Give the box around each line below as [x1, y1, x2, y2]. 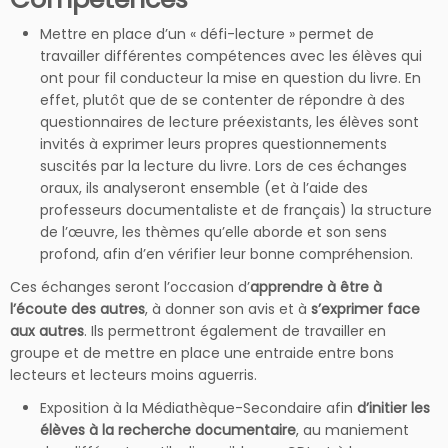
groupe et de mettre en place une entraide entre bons [10, 343, 394, 364]
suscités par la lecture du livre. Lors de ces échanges [40, 156, 407, 177]
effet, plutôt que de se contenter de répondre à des [40, 90, 405, 111]
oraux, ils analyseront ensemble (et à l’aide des [40, 178, 368, 199]
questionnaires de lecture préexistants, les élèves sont [40, 112, 419, 133]
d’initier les [357, 398, 430, 419]
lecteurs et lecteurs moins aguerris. [10, 365, 257, 386]
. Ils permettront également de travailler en [84, 321, 386, 342]
